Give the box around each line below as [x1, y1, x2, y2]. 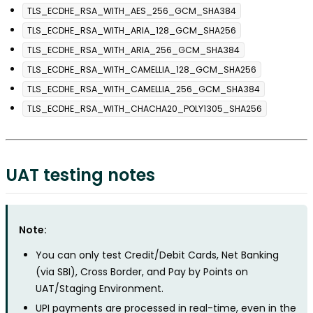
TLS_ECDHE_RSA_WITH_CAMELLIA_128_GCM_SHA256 [27, 64, 256, 76]
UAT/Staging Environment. [36, 282, 163, 296]
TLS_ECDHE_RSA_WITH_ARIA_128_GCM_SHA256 [27, 24, 236, 37]
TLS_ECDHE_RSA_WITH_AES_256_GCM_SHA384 [27, 5, 236, 17]
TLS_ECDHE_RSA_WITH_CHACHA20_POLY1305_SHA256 [27, 103, 262, 115]
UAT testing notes [6, 163, 155, 187]
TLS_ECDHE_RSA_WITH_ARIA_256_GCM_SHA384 [27, 44, 240, 57]
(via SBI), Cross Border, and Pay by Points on [36, 265, 248, 279]
